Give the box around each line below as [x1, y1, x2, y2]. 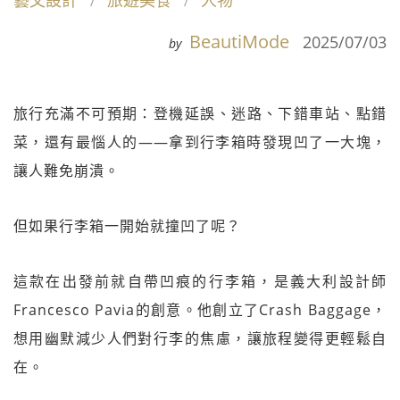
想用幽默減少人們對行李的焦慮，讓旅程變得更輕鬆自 [13, 329, 387, 348]
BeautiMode [189, 29, 289, 54]
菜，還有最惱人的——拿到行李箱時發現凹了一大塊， [13, 132, 387, 152]
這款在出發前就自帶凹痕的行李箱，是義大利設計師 [13, 271, 387, 291]
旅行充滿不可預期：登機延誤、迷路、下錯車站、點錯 [13, 104, 387, 123]
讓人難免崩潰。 [13, 161, 120, 180]
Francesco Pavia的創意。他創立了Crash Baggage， [13, 300, 387, 320]
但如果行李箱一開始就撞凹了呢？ [13, 216, 241, 236]
